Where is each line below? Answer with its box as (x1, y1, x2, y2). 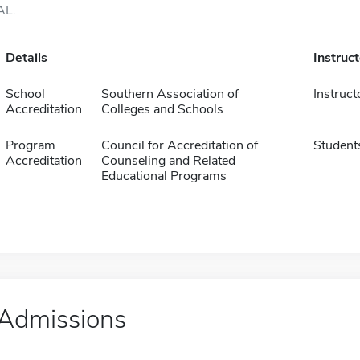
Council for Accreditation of (100, 137, 258, 154)
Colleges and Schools (100, 100, 223, 118)
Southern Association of (100, 85, 239, 103)
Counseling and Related (100, 152, 235, 170)
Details (5, 49, 47, 67)
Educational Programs (100, 167, 227, 185)
